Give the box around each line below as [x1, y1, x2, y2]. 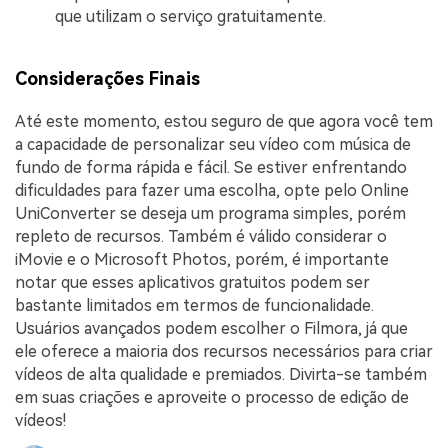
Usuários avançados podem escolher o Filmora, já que [15, 319, 408, 339]
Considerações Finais [15, 67, 200, 89]
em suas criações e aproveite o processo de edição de [15, 388, 409, 408]
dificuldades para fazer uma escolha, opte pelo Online [15, 181, 409, 201]
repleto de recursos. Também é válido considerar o [15, 227, 387, 247]
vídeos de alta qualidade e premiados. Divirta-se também [15, 365, 427, 385]
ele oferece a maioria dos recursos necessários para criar [15, 342, 433, 362]
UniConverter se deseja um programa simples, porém [15, 204, 406, 224]
